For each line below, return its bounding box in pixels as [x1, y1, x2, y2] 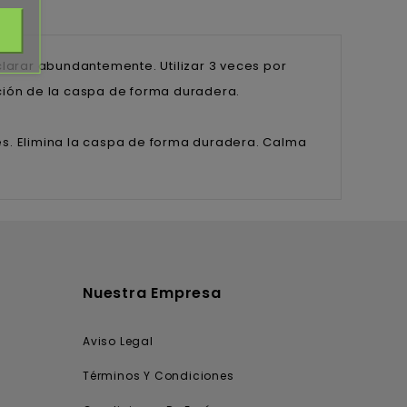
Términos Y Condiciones [83, 368, 234, 384]
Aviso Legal [83, 333, 154, 350]
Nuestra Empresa [83, 283, 222, 304]
